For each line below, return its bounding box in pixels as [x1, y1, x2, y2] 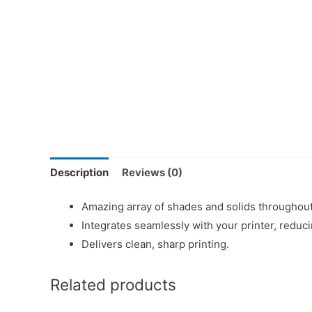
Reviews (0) [122, 165, 182, 179]
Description [50, 165, 109, 179]
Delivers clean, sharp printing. [81, 237, 229, 251]
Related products [50, 275, 176, 295]
